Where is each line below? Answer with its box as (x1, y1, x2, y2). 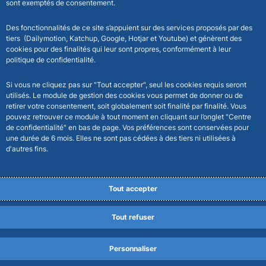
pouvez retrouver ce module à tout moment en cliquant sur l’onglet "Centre (6, 112, 251, 121)
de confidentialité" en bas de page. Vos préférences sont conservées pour (6, 123, 249, 132)
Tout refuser (112, 213, 154, 221)
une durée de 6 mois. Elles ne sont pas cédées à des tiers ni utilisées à (6, 134, 236, 142)
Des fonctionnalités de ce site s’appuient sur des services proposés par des (6, 23, 252, 32)
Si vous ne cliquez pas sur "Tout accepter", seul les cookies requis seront (6, 80, 246, 89)
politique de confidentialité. (6, 55, 96, 64)
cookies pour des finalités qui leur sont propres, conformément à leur (6, 45, 231, 53)
